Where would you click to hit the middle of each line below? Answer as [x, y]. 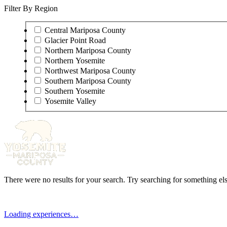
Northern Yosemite [75, 61]
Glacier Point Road [75, 41]
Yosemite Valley [70, 101]
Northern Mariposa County [88, 51]
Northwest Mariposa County [90, 71]
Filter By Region [31, 8]
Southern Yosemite [75, 91]
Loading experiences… [41, 214]
